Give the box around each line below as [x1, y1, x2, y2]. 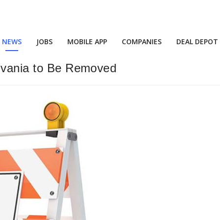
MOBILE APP [67, 37, 107, 46]
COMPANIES [122, 37, 162, 46]
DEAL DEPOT [176, 37, 218, 46]
